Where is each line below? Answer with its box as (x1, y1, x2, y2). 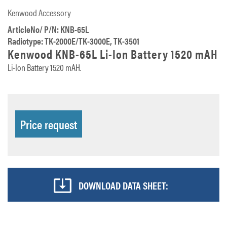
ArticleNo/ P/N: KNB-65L (8, 23, 89, 35)
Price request (20, 115, 77, 132)
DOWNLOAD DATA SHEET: (77, 178, 168, 193)
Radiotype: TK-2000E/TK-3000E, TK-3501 (8, 34, 139, 47)
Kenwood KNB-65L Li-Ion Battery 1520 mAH (8, 45, 218, 62)
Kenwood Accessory (8, 6, 71, 19)
